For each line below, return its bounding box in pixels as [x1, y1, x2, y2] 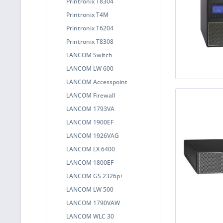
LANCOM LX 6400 [66, 145, 115, 153]
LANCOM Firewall [66, 91, 115, 100]
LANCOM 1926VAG [66, 131, 119, 140]
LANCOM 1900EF [66, 118, 113, 126]
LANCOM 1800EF [66, 158, 113, 167]
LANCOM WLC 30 [66, 212, 114, 221]
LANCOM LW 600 [66, 64, 113, 73]
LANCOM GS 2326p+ [66, 172, 123, 180]
